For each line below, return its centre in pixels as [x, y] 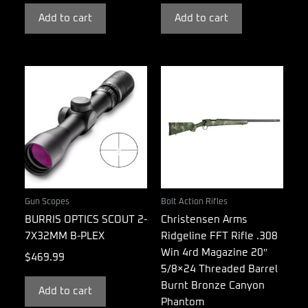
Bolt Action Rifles [194, 201]
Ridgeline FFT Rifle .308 [219, 236]
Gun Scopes [47, 201]
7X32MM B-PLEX [65, 236]
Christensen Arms [204, 220]
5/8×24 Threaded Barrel [219, 269]
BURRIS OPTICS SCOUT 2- [86, 220]
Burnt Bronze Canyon [213, 286]
